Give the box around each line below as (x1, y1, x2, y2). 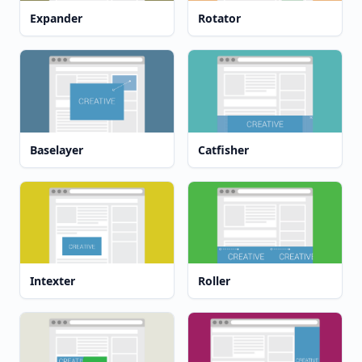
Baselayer (30, 141, 83, 158)
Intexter (30, 273, 75, 289)
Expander (30, 11, 82, 27)
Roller (198, 273, 230, 289)
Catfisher (198, 141, 249, 158)
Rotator (198, 11, 241, 27)
